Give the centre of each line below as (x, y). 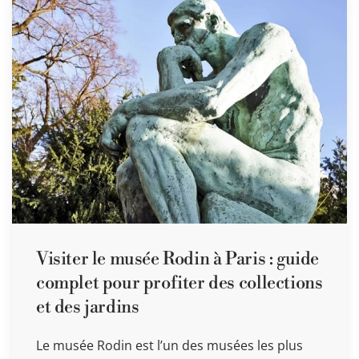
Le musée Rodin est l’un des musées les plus (169, 345)
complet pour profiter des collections (179, 283)
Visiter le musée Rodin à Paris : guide (177, 259)
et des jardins (88, 307)
